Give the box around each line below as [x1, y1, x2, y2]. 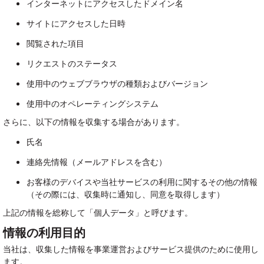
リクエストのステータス [27, 58, 117, 70]
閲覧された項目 [27, 38, 84, 49]
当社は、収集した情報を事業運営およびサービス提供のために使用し [3, 244, 259, 255]
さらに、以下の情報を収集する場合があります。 [3, 117, 184, 128]
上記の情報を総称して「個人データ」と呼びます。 [3, 207, 193, 219]
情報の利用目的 [3, 225, 85, 241]
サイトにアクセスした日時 [27, 18, 126, 29]
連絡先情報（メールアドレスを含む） [27, 157, 167, 168]
